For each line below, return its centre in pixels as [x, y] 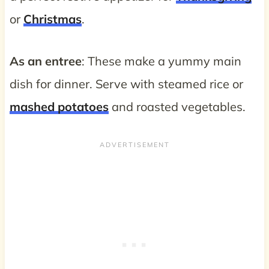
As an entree [45, 61]
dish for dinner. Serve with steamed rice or [126, 83]
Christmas [52, 19]
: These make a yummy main [161, 61]
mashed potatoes [59, 106]
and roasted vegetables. [177, 106]
